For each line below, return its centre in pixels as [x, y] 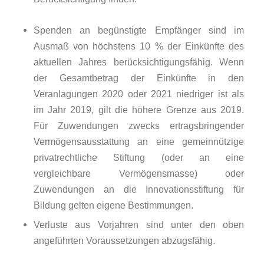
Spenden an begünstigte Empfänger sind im [139, 30]
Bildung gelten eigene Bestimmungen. [113, 205]
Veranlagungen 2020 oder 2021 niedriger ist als [139, 94]
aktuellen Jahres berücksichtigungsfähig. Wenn [139, 62]
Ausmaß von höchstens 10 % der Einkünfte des [139, 46]
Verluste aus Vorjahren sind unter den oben [139, 225]
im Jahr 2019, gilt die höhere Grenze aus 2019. [139, 110]
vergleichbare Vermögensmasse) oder [139, 174]
